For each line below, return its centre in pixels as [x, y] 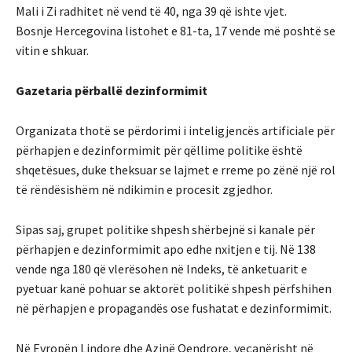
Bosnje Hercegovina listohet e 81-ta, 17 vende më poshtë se [176, 30]
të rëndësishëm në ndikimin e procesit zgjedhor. [144, 189]
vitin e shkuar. [52, 50]
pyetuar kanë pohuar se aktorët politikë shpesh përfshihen [174, 288]
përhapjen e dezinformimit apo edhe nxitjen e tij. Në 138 [166, 249]
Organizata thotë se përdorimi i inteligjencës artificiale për [175, 130]
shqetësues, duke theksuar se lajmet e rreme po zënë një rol [176, 169]
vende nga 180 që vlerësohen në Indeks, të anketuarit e [161, 268]
